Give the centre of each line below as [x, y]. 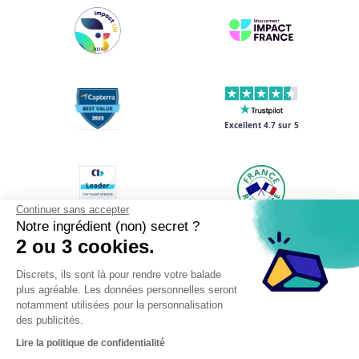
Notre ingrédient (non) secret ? [108, 226]
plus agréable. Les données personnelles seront [127, 289]
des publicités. [50, 320]
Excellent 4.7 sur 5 [261, 125]
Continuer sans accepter [73, 209]
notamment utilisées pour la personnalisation [119, 305]
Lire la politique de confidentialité [91, 343]
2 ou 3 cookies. [85, 246]
